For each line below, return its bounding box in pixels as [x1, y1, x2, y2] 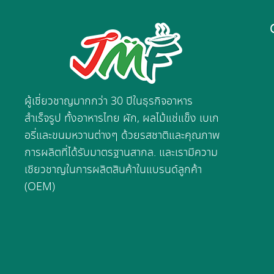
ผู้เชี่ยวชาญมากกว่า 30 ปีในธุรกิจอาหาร [24, 93, 193, 109]
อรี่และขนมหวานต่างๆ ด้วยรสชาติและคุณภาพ [24, 127, 220, 144]
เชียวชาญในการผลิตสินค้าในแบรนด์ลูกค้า [24, 161, 202, 178]
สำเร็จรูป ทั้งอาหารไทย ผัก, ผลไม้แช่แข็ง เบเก [24, 110, 219, 127]
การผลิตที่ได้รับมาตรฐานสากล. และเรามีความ [24, 144, 218, 161]
